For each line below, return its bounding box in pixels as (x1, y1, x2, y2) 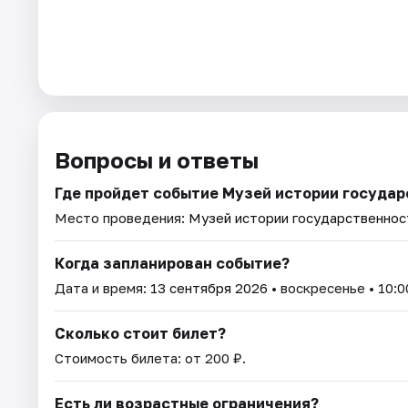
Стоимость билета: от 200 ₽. (55, 349, 246, 366)
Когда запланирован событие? (55, 253, 290, 272)
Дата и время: (55, 279, 150, 296)
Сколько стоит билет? (55, 323, 226, 342)
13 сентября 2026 (150, 279, 268, 296)
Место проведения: (55, 209, 189, 226)
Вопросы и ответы (55, 146, 259, 173)
